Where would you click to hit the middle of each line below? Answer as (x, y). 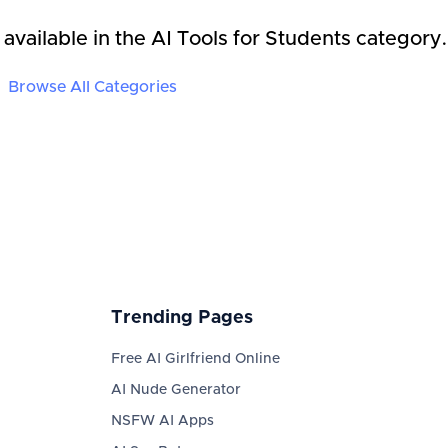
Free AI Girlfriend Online (195, 359)
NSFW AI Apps (162, 421)
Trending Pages (181, 318)
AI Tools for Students (251, 39)
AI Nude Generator (175, 390)
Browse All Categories (92, 87)
